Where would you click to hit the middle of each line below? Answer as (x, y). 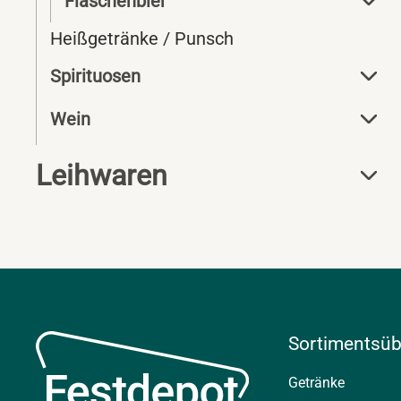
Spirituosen (95, 76)
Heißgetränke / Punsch (142, 38)
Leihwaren (102, 175)
